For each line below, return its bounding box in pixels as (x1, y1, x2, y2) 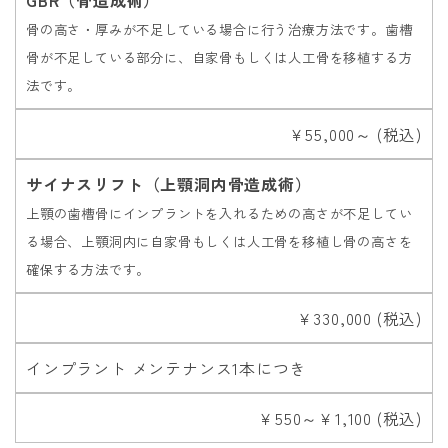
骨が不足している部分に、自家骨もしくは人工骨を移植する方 (26, 47, 413, 67)
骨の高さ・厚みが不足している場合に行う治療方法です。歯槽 (26, 19, 413, 39)
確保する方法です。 (26, 259, 151, 279)
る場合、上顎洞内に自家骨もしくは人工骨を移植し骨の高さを (26, 231, 413, 251)
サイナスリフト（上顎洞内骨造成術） (26, 171, 312, 196)
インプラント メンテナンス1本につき (26, 355, 307, 380)
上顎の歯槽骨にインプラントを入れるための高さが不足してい (26, 203, 413, 223)
